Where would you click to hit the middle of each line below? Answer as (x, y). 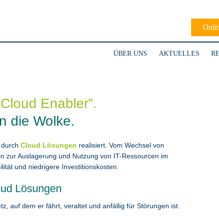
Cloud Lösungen (49, 145)
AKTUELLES (179, 54)
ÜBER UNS (130, 54)
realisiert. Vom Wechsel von (120, 145)
